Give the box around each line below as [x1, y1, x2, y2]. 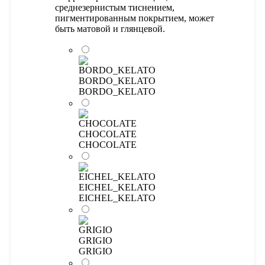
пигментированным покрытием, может [55, 12, 214, 23]
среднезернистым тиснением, [55, 2, 174, 12]
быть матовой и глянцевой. [55, 23, 165, 34]
